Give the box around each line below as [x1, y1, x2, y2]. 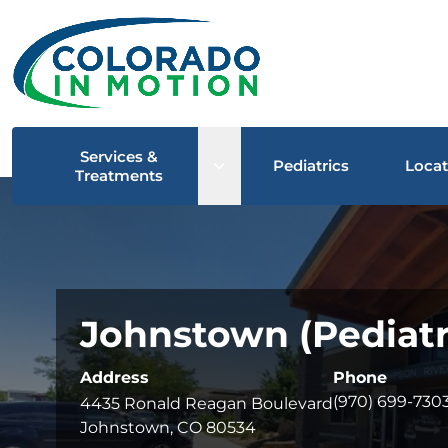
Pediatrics [273, 156, 350, 176]
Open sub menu [213, 154, 346, 174]
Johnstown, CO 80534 [80, 417, 256, 437]
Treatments [75, 165, 164, 185]
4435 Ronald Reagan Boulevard [80, 393, 333, 413]
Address [80, 367, 149, 387]
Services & [80, 146, 159, 166]
